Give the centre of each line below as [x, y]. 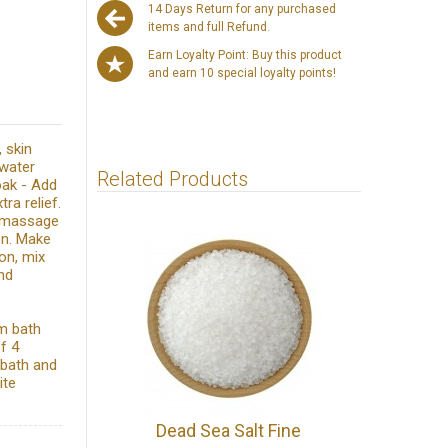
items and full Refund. [209, 26]
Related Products [173, 178]
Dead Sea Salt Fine [229, 430]
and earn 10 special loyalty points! [242, 72]
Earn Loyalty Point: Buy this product [245, 54]
